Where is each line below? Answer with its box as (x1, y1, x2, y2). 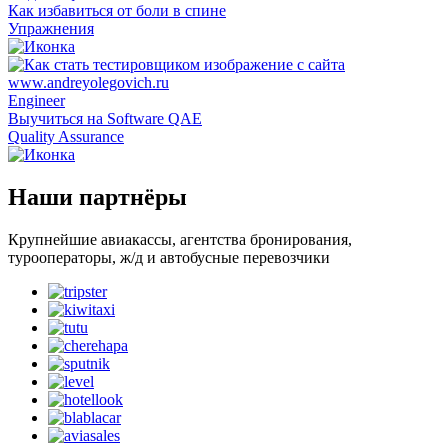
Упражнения (8, 19, 94, 37)
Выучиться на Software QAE (8, 109, 202, 127)
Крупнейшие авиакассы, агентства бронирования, (8, 230, 352, 248)
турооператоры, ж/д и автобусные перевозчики (8, 248, 330, 266)
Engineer (8, 91, 65, 109)
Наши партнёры (8, 183, 187, 210)
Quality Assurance (8, 127, 124, 145)
